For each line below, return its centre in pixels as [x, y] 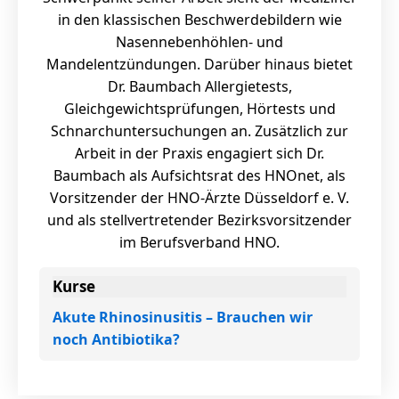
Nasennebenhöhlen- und [199, 42]
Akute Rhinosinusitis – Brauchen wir [183, 317]
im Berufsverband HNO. [199, 242]
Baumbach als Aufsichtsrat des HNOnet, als [199, 175]
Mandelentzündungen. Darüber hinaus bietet [199, 64]
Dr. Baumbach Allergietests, [199, 86]
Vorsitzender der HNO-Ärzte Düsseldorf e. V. [199, 198]
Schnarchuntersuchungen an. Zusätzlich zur [199, 131]
